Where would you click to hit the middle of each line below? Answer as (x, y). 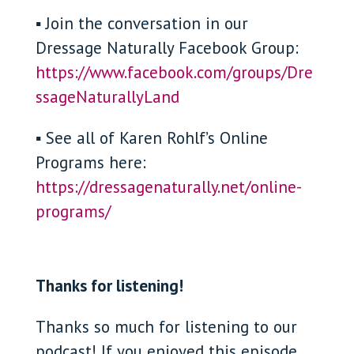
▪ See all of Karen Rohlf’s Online (151, 138)
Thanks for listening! (109, 286)
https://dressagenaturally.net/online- (168, 187)
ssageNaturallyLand (107, 97)
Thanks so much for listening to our (166, 327)
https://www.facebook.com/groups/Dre (174, 72)
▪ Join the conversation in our (141, 23)
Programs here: (90, 162)
